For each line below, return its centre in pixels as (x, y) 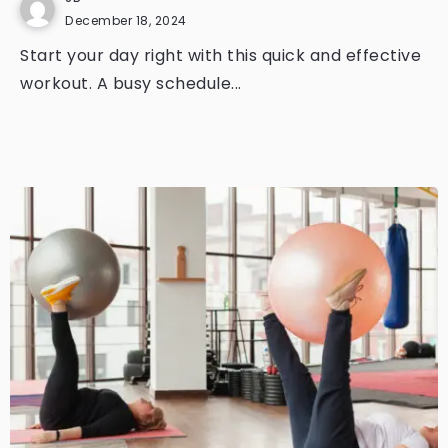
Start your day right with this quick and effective (220, 55)
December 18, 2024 (126, 20)
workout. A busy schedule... (131, 83)
